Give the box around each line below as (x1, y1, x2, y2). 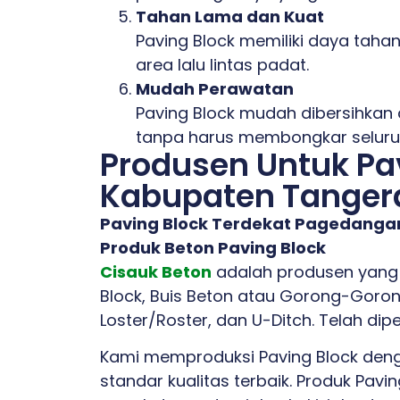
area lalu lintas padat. (136, 53, 309, 76)
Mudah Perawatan (136, 77, 294, 100)
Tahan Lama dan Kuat (136, 4, 324, 28)
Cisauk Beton (100, 260, 212, 283)
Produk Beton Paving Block (100, 236, 326, 259)
